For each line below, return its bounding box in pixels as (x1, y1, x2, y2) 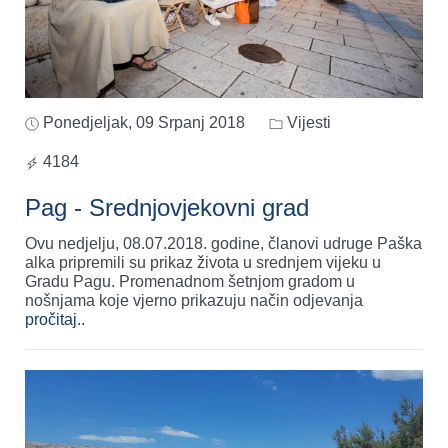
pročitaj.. (25, 311, 85, 329)
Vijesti (283, 114, 331, 132)
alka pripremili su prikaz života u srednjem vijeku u (25, 254, 381, 272)
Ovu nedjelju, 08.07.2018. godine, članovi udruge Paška (25, 235, 422, 253)
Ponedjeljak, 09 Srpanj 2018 (43, 114, 245, 132)
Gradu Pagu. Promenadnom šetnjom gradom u (25, 273, 119, 291)
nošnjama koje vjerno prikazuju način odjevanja (25, 292, 363, 310)
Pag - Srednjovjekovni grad (25, 194, 309, 222)
